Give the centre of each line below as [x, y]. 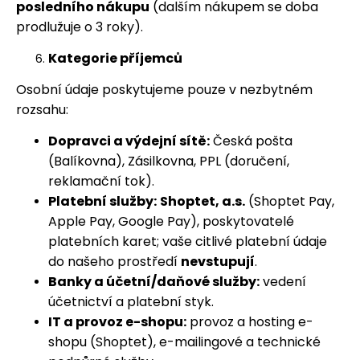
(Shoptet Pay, [290, 201]
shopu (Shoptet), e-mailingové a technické [184, 342]
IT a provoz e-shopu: [117, 322]
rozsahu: [42, 110]
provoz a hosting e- [250, 322]
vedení [283, 282]
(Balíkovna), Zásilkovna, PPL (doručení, [169, 161]
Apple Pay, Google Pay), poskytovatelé [171, 221]
